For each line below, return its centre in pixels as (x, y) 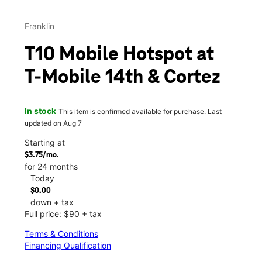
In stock (40, 111)
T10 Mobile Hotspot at (119, 55)
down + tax (52, 202)
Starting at (45, 142)
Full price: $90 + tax (63, 213)
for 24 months (51, 166)
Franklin (39, 26)
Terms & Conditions (61, 233)
